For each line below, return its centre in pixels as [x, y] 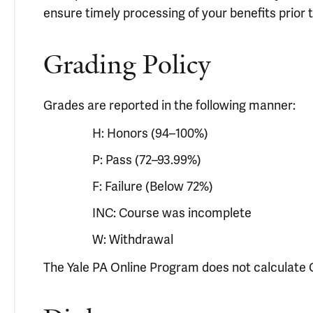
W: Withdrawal [133, 239]
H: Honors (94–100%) [150, 133]
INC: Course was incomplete [172, 213]
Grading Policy [127, 65]
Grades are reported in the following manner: [169, 105]
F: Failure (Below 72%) [153, 186]
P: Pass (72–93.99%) [147, 160]
